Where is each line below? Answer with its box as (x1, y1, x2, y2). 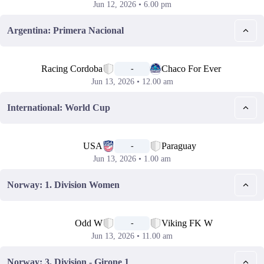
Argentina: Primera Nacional (7, 25, 124, 35)
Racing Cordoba (41, 64, 103, 74)
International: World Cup (7, 103, 110, 113)
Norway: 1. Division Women (7, 180, 120, 190)
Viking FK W (161, 218, 213, 228)
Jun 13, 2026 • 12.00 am (91, 77, 173, 86)
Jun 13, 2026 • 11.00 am (91, 232, 173, 240)
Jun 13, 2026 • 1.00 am (93, 154, 171, 163)
